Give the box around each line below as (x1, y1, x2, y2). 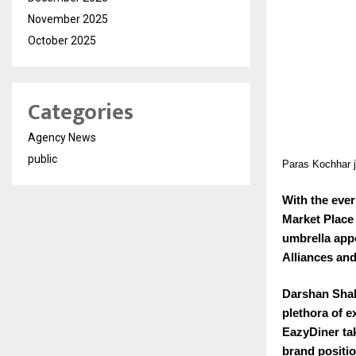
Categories (28, 94, 133, 132)
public (28, 153, 57, 166)
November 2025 (28, 13, 108, 26)
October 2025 (28, 34, 96, 48)
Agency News (28, 131, 96, 145)
